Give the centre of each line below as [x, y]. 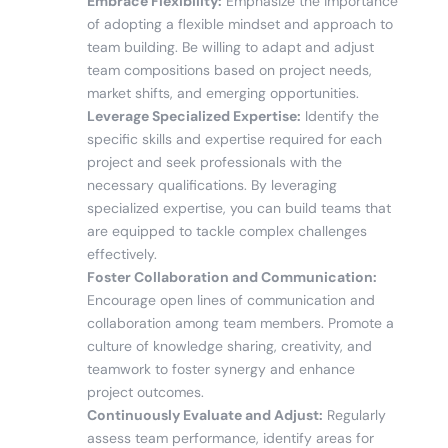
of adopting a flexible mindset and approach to [239, 23]
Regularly [354, 414]
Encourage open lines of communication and [230, 299]
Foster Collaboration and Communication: [231, 276]
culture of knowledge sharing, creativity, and [229, 345]
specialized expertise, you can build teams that [238, 207]
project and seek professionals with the [214, 161]
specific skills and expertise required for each [234, 138]
